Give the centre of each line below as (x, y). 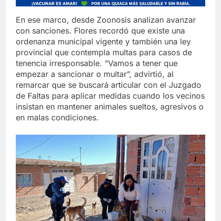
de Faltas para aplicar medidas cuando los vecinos (110, 95)
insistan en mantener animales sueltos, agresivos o (110, 106)
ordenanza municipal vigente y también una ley (103, 41)
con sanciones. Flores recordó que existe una (100, 30)
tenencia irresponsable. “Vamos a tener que (97, 63)
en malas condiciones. (57, 117)
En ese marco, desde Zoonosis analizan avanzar (106, 19)
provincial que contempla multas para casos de (104, 52)
